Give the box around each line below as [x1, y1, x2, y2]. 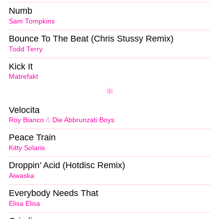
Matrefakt [9, 73, 38, 81]
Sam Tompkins [9, 17, 55, 25]
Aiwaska [9, 172, 34, 180]
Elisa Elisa [9, 199, 40, 207]
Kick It [9, 61, 33, 71]
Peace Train [9, 132, 56, 143]
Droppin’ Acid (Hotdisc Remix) [9, 160, 125, 171]
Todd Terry [9, 45, 43, 53]
